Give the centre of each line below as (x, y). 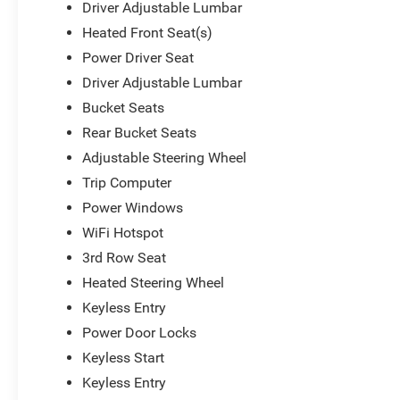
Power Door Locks (140, 332)
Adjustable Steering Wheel (165, 157)
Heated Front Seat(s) (148, 32)
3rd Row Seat (125, 257)
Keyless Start (124, 357)
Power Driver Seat (138, 57)
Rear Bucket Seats (140, 132)
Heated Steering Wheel (154, 282)
